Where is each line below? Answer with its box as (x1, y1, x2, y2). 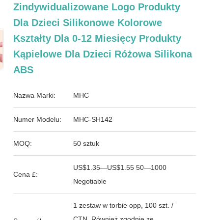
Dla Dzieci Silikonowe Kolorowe (13, 17, 163, 28)
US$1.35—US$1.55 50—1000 (73, 164, 137, 171)
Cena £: (13, 170, 38, 178)
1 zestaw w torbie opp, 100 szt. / (73, 201, 174, 209)
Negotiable (73, 177, 107, 185)
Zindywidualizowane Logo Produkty (13, 1, 181, 12)
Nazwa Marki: (13, 91, 56, 99)
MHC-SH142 (73, 115, 113, 123)
